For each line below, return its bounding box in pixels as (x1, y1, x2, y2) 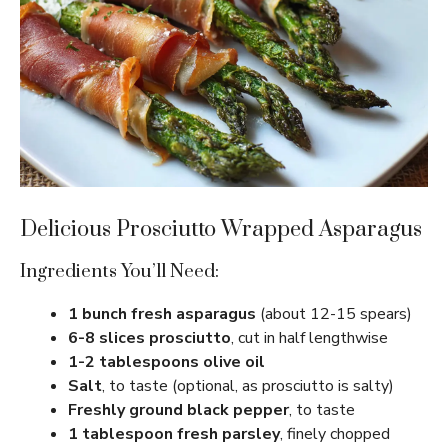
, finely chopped (280, 423, 390, 446)
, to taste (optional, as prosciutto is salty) (102, 375, 394, 398)
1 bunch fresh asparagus (68, 303, 256, 326)
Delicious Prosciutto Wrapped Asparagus (20, 216, 422, 244)
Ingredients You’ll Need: (20, 260, 219, 284)
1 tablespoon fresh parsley (68, 423, 280, 446)
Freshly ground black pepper (68, 399, 289, 422)
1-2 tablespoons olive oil (68, 351, 265, 374)
